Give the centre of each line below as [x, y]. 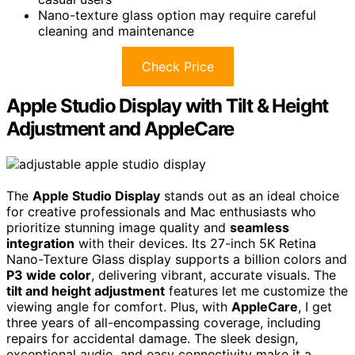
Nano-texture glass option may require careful [177, 15]
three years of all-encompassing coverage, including [164, 322]
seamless [260, 227]
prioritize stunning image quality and [118, 227]
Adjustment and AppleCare [120, 128]
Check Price [177, 66]
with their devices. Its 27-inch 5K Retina [195, 243]
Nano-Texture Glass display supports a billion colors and [177, 259]
